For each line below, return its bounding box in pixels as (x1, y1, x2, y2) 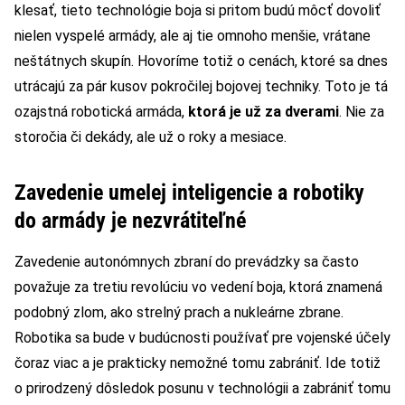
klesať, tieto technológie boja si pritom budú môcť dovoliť (14, 2, 381, 20)
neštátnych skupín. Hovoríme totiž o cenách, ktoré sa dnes (14, 52, 388, 71)
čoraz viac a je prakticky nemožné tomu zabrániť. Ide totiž (14, 354, 381, 372)
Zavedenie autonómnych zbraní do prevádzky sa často (14, 253, 359, 271)
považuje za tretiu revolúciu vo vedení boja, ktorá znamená (14, 278, 382, 297)
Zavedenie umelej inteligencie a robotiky (14, 180, 364, 206)
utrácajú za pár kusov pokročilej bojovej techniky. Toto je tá (14, 78, 388, 96)
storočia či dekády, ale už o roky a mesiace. (14, 128, 287, 146)
